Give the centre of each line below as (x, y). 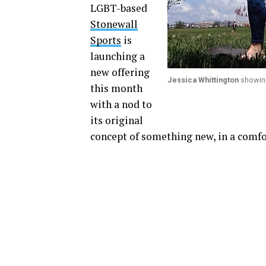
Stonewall (114, 24)
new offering (120, 72)
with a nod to (121, 104)
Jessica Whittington (203, 80)
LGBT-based (119, 8)
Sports (106, 40)
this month (116, 88)
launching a (118, 56)
